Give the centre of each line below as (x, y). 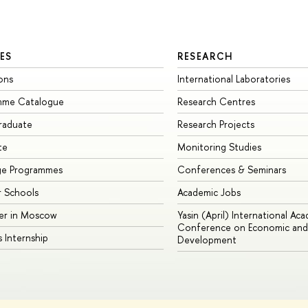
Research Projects (216, 124)
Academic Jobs (209, 192)
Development (207, 240)
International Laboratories (233, 79)
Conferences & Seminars (231, 170)
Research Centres (216, 102)
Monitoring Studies (219, 147)
